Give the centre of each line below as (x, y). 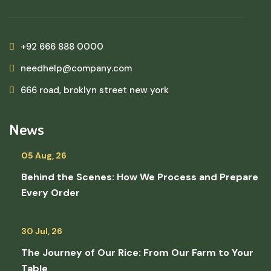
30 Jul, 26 (42, 231)
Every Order (51, 193)
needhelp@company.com (76, 69)
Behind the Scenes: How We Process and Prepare (140, 177)
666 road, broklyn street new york (95, 90)
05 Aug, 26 (44, 156)
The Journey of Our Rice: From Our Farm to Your (137, 253)
